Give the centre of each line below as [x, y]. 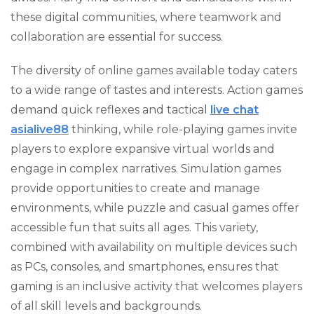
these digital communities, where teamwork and [146, 17]
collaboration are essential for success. [117, 37]
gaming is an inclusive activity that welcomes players [156, 286]
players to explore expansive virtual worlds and [143, 149]
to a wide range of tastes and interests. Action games [157, 90]
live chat [234, 110]
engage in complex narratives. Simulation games [146, 169]
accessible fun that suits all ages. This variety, [134, 227]
